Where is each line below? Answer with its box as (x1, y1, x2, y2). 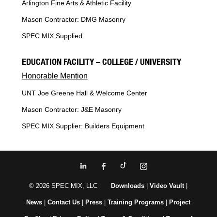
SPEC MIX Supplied (21, 32, 82, 40)
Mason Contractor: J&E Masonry (21, 106, 122, 114)
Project (169, 199, 191, 206)
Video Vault (150, 182, 185, 190)
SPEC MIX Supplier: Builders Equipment (21, 122, 144, 130)
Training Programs (108, 199, 166, 206)
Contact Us (47, 199, 80, 206)
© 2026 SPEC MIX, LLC (29, 182, 111, 190)
